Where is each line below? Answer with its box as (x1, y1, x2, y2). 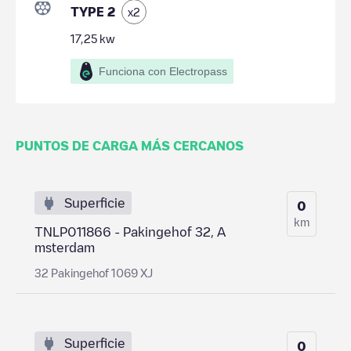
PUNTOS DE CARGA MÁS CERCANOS (16, 139, 244, 152)
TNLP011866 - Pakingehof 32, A (34, 225, 226, 238)
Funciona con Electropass (99, 64, 227, 78)
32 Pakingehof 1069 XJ (34, 266, 153, 278)
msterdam (34, 241, 95, 254)
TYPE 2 (71, 5, 115, 18)
